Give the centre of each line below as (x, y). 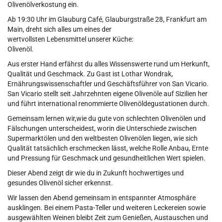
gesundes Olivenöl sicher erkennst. (60, 183)
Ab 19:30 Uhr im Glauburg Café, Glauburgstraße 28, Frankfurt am (107, 20)
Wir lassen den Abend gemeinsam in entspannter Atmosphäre (102, 198)
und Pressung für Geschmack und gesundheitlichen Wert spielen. (107, 158)
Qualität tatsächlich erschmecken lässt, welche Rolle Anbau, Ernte (108, 148)
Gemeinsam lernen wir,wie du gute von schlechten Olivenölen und (107, 119)
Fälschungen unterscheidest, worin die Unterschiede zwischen (102, 129)
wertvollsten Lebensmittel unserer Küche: (70, 39)
